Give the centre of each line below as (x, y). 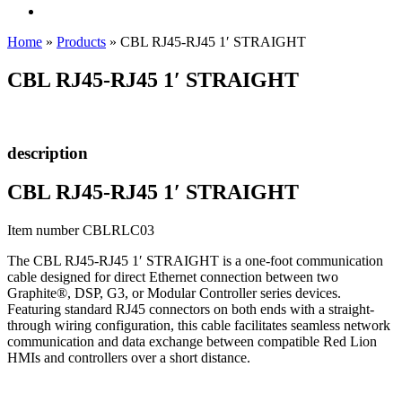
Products (81, 42)
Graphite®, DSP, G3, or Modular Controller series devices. (174, 293)
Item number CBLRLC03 (81, 231)
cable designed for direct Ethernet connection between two (173, 277)
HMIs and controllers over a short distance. (129, 358)
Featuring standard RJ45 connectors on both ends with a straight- (191, 310)
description (48, 153)
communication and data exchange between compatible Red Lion (192, 342)
